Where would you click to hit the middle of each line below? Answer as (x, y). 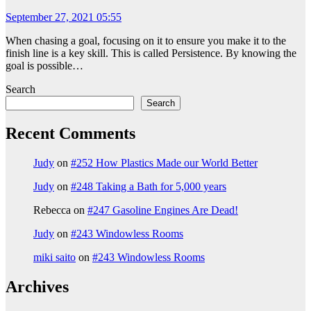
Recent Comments (70, 134)
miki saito (54, 258)
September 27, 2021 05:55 (64, 17)
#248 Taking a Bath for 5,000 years (149, 187)
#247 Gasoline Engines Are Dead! (163, 210)
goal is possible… (44, 66)
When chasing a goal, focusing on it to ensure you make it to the (146, 41)
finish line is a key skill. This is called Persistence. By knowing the (151, 53)
